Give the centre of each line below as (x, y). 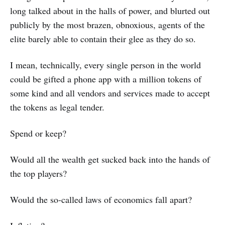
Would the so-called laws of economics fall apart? (101, 200)
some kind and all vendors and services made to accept (110, 93)
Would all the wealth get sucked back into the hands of (110, 159)
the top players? (38, 174)
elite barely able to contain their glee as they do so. (103, 39)
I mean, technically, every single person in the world (105, 65)
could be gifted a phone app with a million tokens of (106, 79)
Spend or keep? (38, 133)
